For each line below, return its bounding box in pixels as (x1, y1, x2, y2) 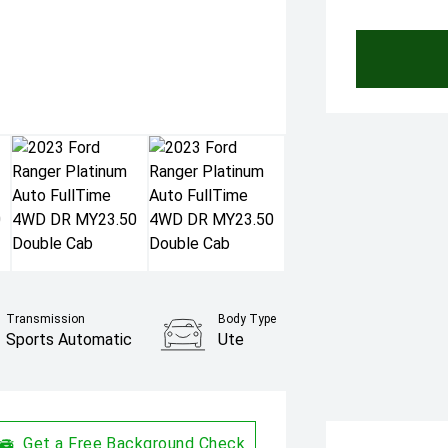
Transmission (6, 312, 86, 327)
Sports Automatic (6, 330, 133, 350)
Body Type (218, 312, 277, 327)
